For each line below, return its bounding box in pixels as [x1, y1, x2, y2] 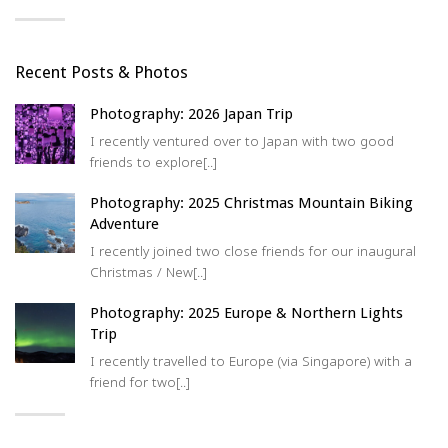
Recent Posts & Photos [15, 62, 188, 83]
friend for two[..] [90, 373, 190, 392]
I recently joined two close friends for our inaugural [90, 242, 416, 261]
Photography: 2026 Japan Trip [90, 105, 293, 124]
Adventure [90, 215, 159, 234]
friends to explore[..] [90, 153, 217, 172]
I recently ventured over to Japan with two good [90, 132, 394, 151]
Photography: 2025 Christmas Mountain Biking [90, 194, 413, 213]
